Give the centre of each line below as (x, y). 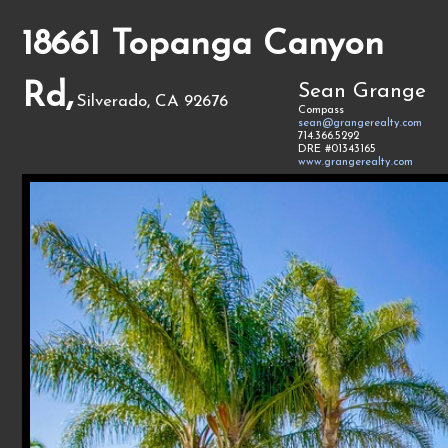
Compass (320, 110)
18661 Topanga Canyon (203, 45)
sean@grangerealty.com (359, 123)
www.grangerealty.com (355, 162)
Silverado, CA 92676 (153, 101)
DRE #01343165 (336, 149)
